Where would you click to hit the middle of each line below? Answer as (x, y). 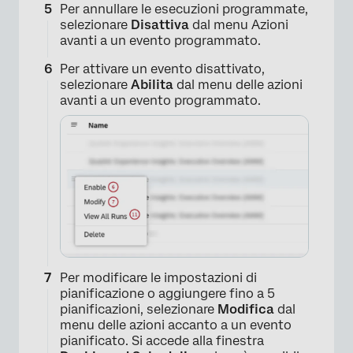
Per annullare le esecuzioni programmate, (184, 9)
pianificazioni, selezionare (139, 309)
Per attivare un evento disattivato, (162, 69)
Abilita (152, 85)
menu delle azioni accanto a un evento (176, 325)
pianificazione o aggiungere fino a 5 (167, 293)
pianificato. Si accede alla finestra (162, 340)
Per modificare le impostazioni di (158, 277)
